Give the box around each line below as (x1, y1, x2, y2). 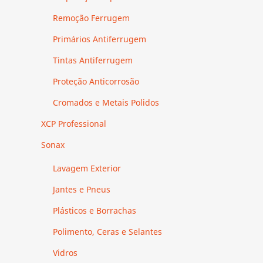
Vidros (53, 247, 77, 258)
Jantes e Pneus (53, 183, 110, 195)
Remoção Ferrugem (53, 12, 130, 23)
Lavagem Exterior (53, 162, 121, 174)
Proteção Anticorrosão (53, 75, 139, 87)
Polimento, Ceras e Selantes (53, 225, 162, 237)
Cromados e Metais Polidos (53, 96, 159, 108)
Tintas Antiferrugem (53, 54, 133, 66)
